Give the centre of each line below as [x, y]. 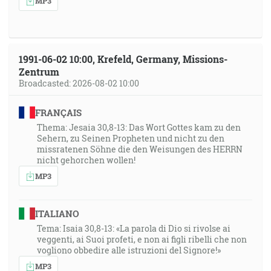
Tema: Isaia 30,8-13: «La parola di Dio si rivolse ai [134, 228]
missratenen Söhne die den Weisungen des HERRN [140, 149]
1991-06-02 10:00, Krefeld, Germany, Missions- [123, 59]
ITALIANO [57, 214]
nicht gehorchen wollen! [86, 160]
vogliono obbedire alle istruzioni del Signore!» [129, 250]
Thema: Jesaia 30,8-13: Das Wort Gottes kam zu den [139, 127]
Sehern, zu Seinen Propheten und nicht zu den [131, 138]
